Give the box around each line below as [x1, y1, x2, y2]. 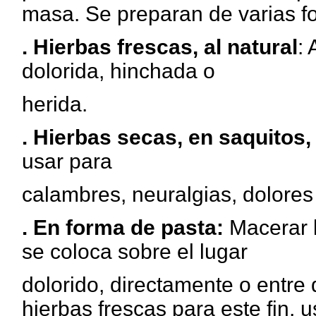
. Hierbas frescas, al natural [21, 35, 298, 59]
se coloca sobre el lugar [21, 240, 248, 263]
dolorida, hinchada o [21, 59, 215, 83]
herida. [21, 92, 87, 116]
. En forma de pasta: [21, 216, 224, 239]
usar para [21, 150, 112, 173]
